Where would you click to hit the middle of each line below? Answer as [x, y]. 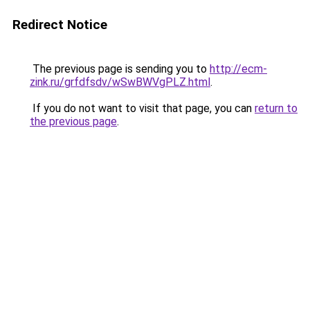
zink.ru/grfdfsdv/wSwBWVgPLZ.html [120, 82]
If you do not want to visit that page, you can [142, 108]
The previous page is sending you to [120, 69]
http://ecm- [238, 69]
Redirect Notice [60, 25]
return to [276, 108]
